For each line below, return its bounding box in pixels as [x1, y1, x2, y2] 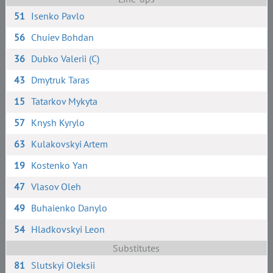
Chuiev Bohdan [31, 31, 94, 43]
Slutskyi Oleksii [31, 259, 96, 271]
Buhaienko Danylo [31, 202, 108, 214]
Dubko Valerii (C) [31, 52, 100, 65]
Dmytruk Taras [31, 74, 90, 86]
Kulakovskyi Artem [31, 138, 108, 150]
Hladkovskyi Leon [31, 223, 105, 235]
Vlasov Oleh [31, 180, 82, 193]
